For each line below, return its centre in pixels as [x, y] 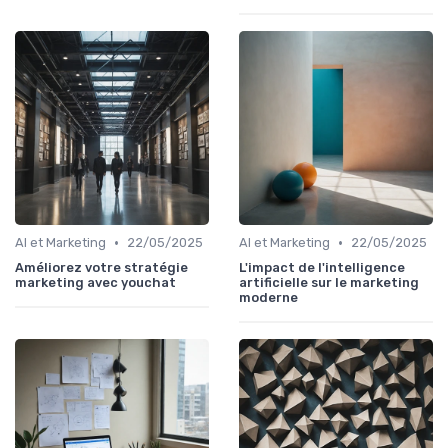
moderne [268, 298]
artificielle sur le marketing [329, 283]
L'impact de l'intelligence [322, 268]
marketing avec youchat [95, 283]
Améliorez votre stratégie [101, 268]
